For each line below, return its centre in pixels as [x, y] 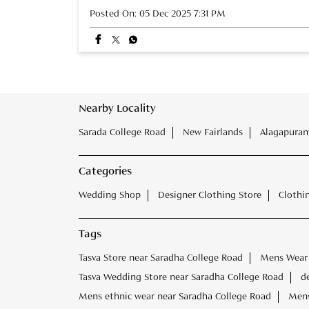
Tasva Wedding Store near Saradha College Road [181, 277]
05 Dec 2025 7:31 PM [182, 13]
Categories [105, 171]
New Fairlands [213, 132]
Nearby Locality [117, 109]
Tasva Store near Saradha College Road [161, 258]
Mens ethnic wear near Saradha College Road [175, 296]
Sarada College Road [122, 132]
